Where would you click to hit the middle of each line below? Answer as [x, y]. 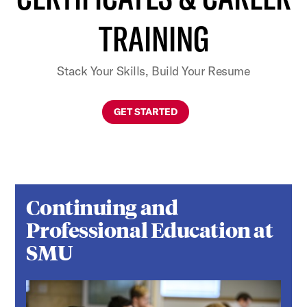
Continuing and [102, 206]
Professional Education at [150, 229]
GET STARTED [145, 112]
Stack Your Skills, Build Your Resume [153, 71]
